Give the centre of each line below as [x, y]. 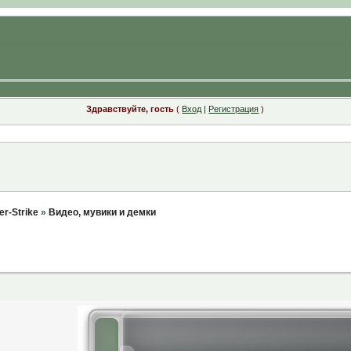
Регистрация [234, 109]
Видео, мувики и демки [102, 212]
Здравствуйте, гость [130, 109]
